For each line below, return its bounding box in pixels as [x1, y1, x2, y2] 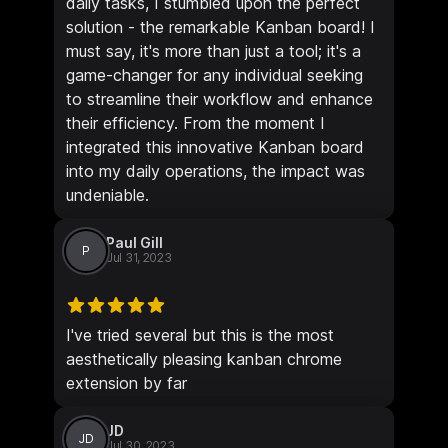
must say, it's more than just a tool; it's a [66, 40, 361, 61]
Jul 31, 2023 [106, 249, 172, 265]
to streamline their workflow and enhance [66, 88, 373, 109]
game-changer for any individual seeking [66, 64, 363, 85]
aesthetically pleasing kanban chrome [66, 348, 342, 369]
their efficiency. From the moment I [66, 112, 325, 133]
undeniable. [66, 184, 149, 205]
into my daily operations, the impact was [66, 160, 365, 181]
